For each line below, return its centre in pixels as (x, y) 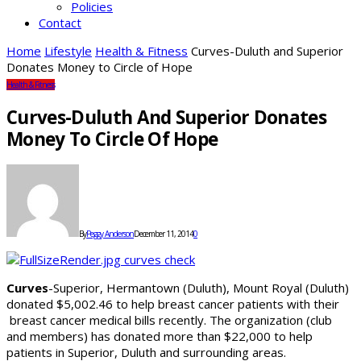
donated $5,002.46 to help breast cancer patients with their (173, 304)
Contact (60, 23)
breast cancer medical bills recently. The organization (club (169, 320)
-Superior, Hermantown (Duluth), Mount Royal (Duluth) (199, 288)
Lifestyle (68, 51)
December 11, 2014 (164, 234)
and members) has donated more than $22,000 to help (160, 336)
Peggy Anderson (110, 234)
